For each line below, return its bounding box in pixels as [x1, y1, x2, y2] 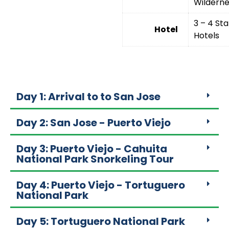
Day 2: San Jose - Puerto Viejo [16, 116, 171, 130]
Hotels [194, 29, 220, 41]
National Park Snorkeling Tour [16, 152, 174, 166]
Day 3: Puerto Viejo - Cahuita [16, 142, 167, 156]
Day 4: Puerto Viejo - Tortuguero [16, 178, 185, 192]
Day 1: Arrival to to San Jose [16, 89, 161, 104]
